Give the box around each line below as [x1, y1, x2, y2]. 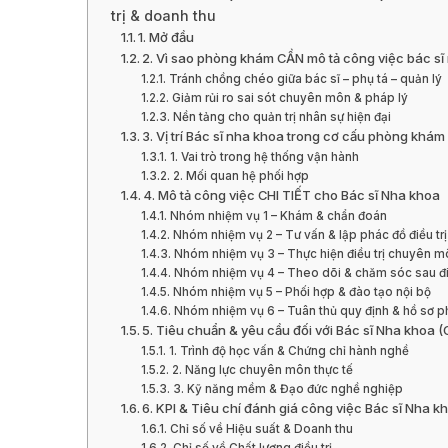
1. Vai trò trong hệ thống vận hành [169, 149, 359, 164]
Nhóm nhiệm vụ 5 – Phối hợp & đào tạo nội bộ [172, 284, 431, 299]
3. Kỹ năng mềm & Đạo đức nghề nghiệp [172, 381, 403, 396]
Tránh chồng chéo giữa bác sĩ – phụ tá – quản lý [168, 71, 442, 86]
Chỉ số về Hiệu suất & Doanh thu [169, 421, 353, 436]
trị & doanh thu [110, 6, 216, 24]
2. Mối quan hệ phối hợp [172, 168, 309, 183]
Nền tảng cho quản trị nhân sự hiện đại [172, 109, 391, 124]
